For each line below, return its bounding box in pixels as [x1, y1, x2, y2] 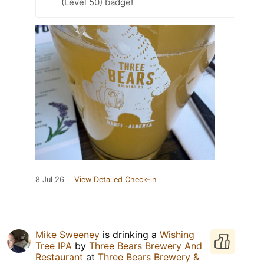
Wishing [160, 228, 194, 240]
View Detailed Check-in [74, 174, 156, 184]
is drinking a [100, 228, 160, 240]
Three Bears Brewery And [89, 239, 202, 252]
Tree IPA [35, 239, 72, 252]
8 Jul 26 [35, 174, 64, 184]
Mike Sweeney [35, 228, 100, 240]
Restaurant [35, 250, 83, 263]
